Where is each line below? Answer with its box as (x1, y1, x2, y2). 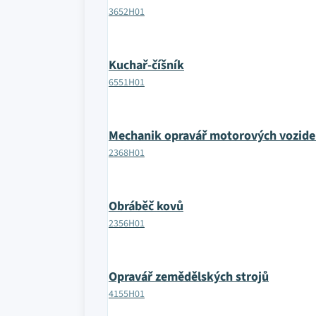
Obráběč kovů (109, 197, 183, 215)
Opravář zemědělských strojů (109, 268, 269, 286)
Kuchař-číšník (109, 56, 184, 74)
